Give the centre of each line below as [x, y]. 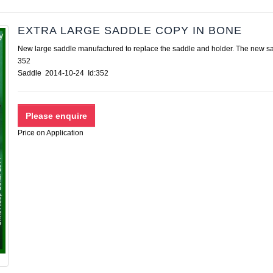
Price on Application [51, 133]
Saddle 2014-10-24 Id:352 [67, 73]
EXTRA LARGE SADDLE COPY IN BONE [130, 30]
